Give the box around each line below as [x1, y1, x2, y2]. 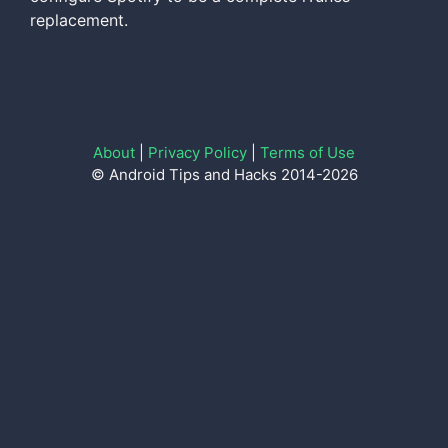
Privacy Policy [148, 143, 247, 162]
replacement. [30, 10, 128, 30]
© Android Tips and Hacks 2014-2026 [90, 165, 358, 184]
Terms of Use [260, 143, 355, 162]
